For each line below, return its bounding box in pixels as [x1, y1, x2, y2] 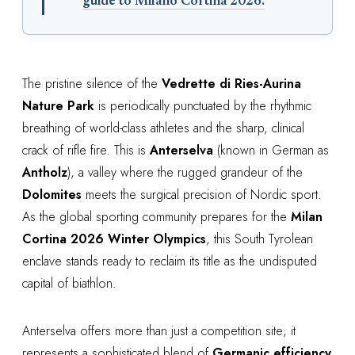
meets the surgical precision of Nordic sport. [82, 185, 322, 204]
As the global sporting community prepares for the [22, 208, 291, 226]
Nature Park [22, 97, 94, 115]
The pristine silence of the [22, 74, 162, 93]
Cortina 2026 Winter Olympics [22, 230, 206, 248]
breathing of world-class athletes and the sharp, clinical [22, 119, 304, 137]
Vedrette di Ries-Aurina [162, 74, 301, 93]
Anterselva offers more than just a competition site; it [22, 322, 296, 340]
